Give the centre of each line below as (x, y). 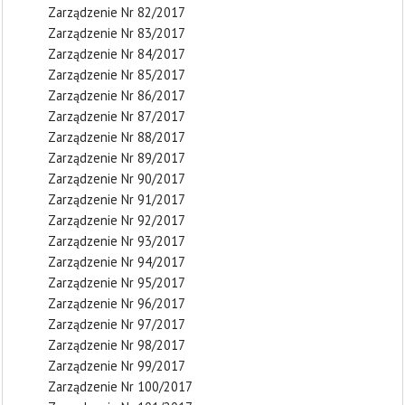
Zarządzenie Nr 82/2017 (117, 12)
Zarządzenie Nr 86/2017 (117, 95)
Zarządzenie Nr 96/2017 (117, 303)
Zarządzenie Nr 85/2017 (117, 74)
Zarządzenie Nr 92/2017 (117, 220)
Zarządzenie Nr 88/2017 (117, 137)
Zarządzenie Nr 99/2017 (117, 365)
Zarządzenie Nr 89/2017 (117, 157)
